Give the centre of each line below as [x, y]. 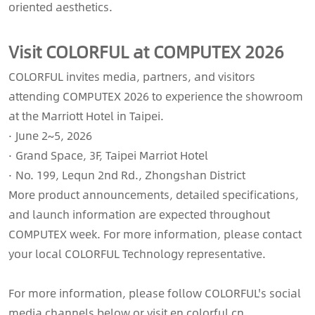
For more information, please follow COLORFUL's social [155, 292]
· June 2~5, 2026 [50, 135]
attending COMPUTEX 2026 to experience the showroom [156, 96]
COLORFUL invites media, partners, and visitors [132, 76]
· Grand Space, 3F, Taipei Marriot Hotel [108, 155]
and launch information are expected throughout [139, 214]
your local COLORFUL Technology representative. [137, 253]
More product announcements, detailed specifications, [154, 194]
